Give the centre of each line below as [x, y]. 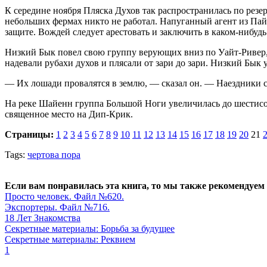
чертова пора [54, 154]
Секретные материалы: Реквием [70, 239]
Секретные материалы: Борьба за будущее [90, 228]
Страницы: [29, 134]
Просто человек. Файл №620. [64, 196]
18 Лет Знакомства [43, 218]
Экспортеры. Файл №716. [57, 207]
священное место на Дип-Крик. [69, 114]
